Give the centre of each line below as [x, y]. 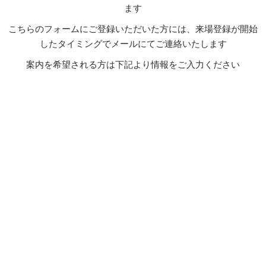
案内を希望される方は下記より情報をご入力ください [133, 65]
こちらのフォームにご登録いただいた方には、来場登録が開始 [133, 29]
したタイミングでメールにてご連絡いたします [133, 44]
